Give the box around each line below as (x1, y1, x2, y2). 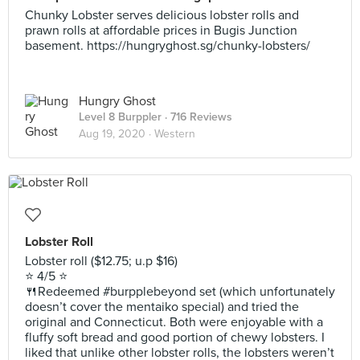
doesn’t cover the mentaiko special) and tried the (25, 299, 299, 315)
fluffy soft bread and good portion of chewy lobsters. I (25, 329, 325, 346)
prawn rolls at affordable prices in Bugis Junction (25, 22, 297, 39)
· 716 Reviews (162, 110, 232, 124)
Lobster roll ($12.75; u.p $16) (25, 253, 178, 269)
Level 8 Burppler (79, 110, 162, 124)
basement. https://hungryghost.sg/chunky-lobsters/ (25, 38, 310, 54)
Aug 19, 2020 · (79, 127, 154, 141)
